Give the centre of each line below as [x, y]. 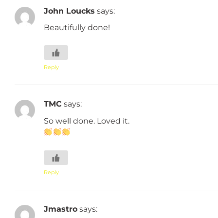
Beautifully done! [77, 27]
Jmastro [61, 209]
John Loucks [69, 10]
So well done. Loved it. [87, 120]
